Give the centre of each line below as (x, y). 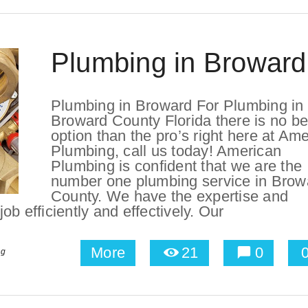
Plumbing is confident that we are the (176, 166)
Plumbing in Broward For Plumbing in (177, 105)
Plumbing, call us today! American (166, 151)
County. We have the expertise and (169, 196)
